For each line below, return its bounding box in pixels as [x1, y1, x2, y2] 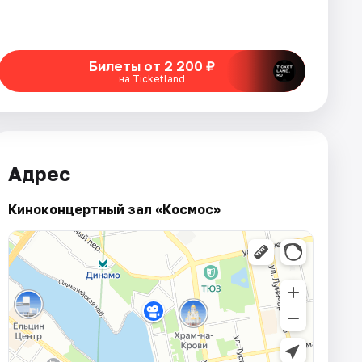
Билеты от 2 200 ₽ [89, 57, 215, 74]
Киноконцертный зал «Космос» [8, 200, 221, 217]
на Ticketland [119, 72, 185, 85]
